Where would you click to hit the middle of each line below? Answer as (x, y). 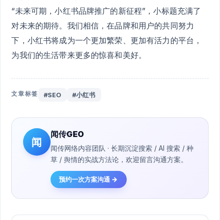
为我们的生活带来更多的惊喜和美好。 (79, 55)
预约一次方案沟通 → (89, 179)
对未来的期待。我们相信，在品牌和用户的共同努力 (103, 25)
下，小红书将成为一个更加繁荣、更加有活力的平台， (107, 40)
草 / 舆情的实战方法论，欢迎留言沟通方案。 (119, 160)
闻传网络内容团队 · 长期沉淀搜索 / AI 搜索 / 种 (122, 148)
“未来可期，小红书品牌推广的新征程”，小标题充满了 (106, 11)
